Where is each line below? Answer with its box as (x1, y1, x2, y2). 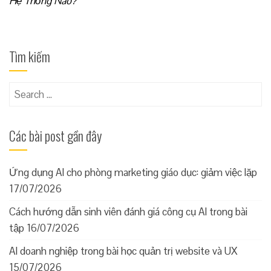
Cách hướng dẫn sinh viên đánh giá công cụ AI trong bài (9, 204, 247, 218)
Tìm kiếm (9, 46, 50, 66)
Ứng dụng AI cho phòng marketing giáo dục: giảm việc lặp (9, 165, 257, 179)
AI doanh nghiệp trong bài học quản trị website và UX (9, 244, 238, 258)
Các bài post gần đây (9, 125, 102, 145)
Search (8, 82, 38, 96)
